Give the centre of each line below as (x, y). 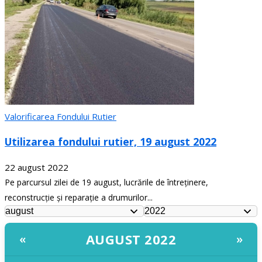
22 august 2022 (37, 167)
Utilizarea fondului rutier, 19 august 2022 (111, 142)
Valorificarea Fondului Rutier (61, 116)
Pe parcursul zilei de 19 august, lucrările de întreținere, (106, 182)
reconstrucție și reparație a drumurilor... (79, 197)
